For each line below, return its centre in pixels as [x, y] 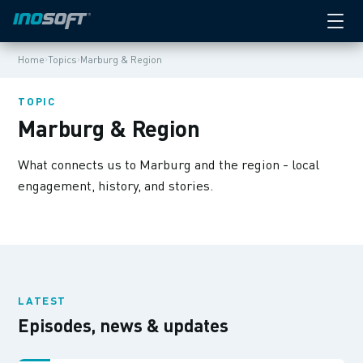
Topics [63, 60]
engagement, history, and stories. [116, 186]
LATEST [43, 300]
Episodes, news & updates [124, 325]
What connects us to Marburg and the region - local [169, 164]
